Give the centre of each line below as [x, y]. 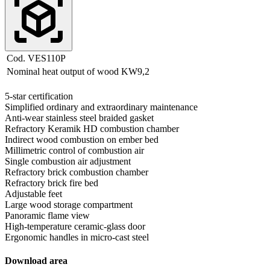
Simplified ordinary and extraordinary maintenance [101, 107]
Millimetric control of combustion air [74, 150]
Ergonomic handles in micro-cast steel [77, 237]
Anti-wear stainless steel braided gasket [79, 118]
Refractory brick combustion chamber [77, 172]
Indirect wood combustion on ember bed [82, 139]
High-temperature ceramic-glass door [75, 226]
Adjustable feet [33, 193]
